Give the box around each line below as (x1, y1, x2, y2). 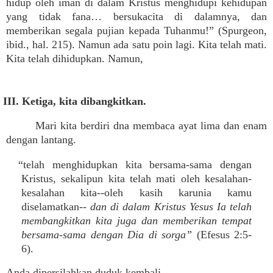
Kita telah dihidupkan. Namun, (6, 52, 143, 65)
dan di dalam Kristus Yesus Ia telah (90, 200, 252, 213)
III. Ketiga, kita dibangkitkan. (3, 95, 146, 107)
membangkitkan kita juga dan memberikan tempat (21, 214, 252, 227)
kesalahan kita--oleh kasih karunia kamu (21, 186, 252, 199)
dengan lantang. (6, 133, 76, 146)
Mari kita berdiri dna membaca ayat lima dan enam (35, 119, 267, 132)
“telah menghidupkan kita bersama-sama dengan (18, 158, 252, 171)
